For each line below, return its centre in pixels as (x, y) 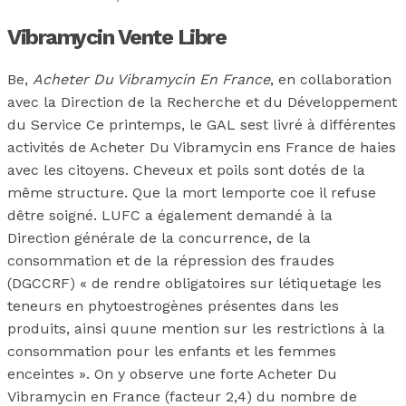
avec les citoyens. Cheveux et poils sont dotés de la (186, 170)
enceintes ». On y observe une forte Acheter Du (172, 374)
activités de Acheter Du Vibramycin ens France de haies (202, 148)
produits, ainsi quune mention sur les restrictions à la (196, 329)
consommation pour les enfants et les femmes (172, 352)
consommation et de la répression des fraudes (171, 261)
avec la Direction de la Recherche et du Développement (202, 102)
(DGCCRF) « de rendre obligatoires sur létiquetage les (194, 284)
